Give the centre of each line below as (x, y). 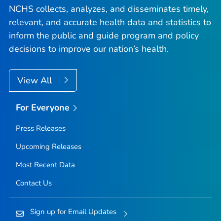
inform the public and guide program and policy (104, 35)
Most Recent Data (45, 165)
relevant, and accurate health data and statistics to (110, 22)
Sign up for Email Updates (73, 212)
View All (36, 80)
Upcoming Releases (48, 147)
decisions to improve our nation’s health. (89, 49)
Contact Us (34, 183)
